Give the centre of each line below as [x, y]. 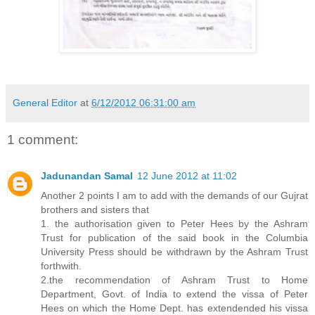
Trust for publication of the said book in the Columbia [174, 238]
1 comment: [43, 139]
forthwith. [61, 266]
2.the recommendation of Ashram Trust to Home [174, 280]
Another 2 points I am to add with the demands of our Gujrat [174, 196]
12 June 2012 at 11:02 [187, 176]
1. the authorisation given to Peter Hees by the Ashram [174, 224]
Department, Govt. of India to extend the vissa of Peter [174, 294]
